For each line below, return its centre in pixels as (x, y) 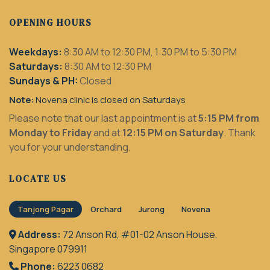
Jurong (152, 209)
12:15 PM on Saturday (173, 133)
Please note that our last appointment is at (104, 118)
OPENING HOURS (51, 23)
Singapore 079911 (48, 249)
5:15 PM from (229, 118)
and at (107, 133)
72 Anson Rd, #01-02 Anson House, (140, 234)
